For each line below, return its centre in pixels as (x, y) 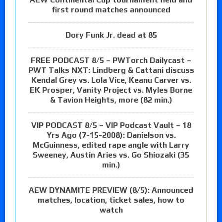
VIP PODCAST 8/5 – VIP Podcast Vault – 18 (111, 125)
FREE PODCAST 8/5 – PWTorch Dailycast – (111, 60)
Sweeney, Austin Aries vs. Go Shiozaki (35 (111, 155)
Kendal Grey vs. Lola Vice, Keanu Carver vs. (111, 80)
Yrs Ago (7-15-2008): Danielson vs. (111, 135)
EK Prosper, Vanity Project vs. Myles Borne (111, 90)
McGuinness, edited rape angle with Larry (111, 145)
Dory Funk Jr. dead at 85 (111, 35)
